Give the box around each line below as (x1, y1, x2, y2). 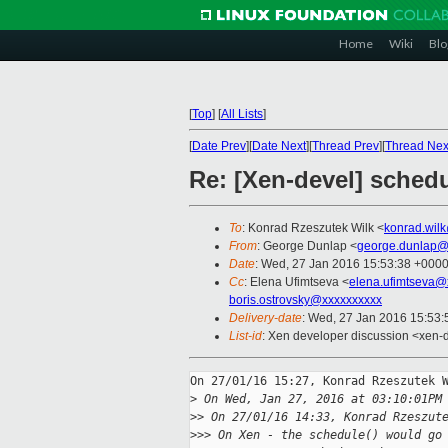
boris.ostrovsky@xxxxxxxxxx (229, 293, 382, 308)
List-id (229, 329, 262, 344)
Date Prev (192, 139, 246, 153)
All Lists (221, 107, 263, 121)
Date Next (252, 139, 306, 153)
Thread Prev (312, 139, 379, 153)
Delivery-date (229, 311, 302, 326)
